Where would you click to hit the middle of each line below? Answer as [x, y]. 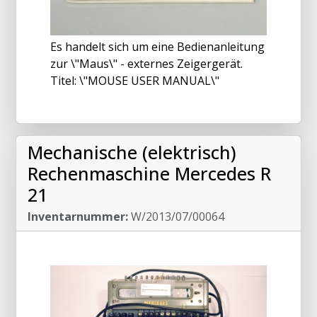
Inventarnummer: [78, 216]
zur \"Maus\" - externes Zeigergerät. [146, 63]
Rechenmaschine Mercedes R [149, 173]
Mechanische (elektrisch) [132, 152]
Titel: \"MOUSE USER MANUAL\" [135, 80]
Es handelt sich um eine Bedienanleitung [157, 46]
